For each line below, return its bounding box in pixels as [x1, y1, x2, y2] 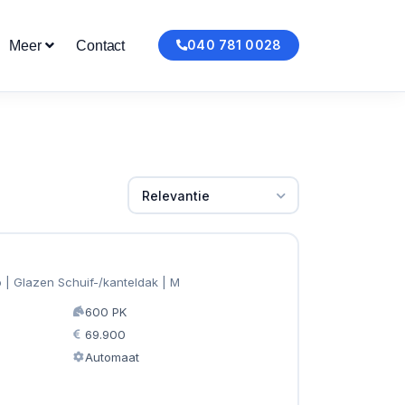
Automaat [85, 349, 139, 364]
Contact [76, 38, 126, 53]
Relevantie [141, 187, 210, 203]
